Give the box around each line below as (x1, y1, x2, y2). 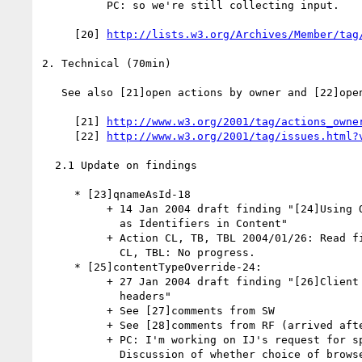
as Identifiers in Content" (42, 217, 120, 229)
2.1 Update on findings (42, 158, 55, 171)
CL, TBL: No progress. (42, 246, 120, 259)
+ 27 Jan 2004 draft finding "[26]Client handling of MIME (42, 275, 107, 288)
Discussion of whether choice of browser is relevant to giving (42, 347, 120, 360)
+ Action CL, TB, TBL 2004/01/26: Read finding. (42, 231, 107, 244)
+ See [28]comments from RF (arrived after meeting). (42, 318, 107, 331)
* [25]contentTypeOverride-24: (42, 260, 74, 273)
